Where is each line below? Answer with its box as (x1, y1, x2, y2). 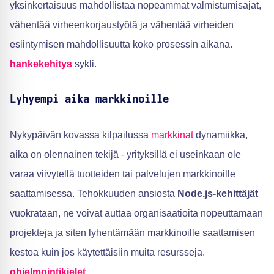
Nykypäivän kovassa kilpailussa (10, 130, 151, 140)
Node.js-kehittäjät (177, 188, 258, 199)
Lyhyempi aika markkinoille (10, 94, 169, 105)
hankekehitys (10, 59, 72, 69)
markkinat (151, 130, 193, 140)
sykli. (72, 59, 97, 69)
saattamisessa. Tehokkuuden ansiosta (10, 188, 177, 199)
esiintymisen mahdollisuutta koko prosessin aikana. (10, 39, 232, 50)
